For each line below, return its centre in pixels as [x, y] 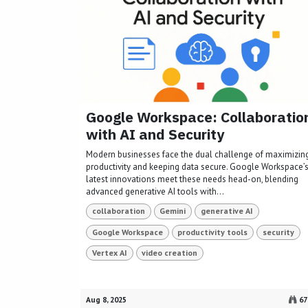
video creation [170, 253]
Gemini [173, 211]
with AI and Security [155, 134]
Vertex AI [109, 253]
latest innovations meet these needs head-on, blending [192, 179]
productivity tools [213, 232]
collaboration [118, 211]
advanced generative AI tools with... [155, 192]
